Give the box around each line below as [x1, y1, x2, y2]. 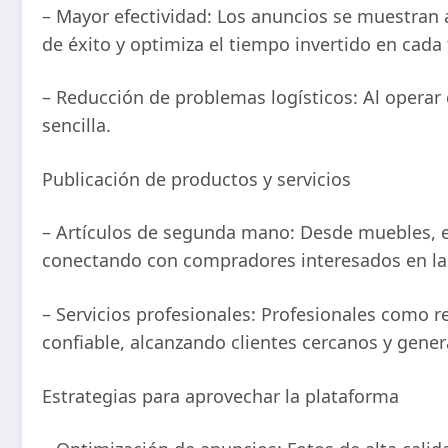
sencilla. [42, 113, 111, 138]
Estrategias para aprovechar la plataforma [42, 383, 399, 408]
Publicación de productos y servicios [42, 166, 351, 191]
